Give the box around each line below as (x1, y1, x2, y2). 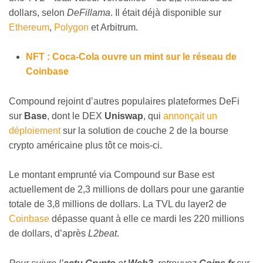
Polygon (54, 22, 89, 32)
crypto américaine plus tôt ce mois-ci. (9, 140, 162, 150)
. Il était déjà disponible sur (110, 7, 221, 18)
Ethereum (9, 22, 49, 32)
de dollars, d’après (9, 228, 88, 239)
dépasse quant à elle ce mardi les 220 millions (49, 214, 244, 224)
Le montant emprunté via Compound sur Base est (9, 170, 214, 180)
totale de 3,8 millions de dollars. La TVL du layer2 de (9, 199, 227, 210)
